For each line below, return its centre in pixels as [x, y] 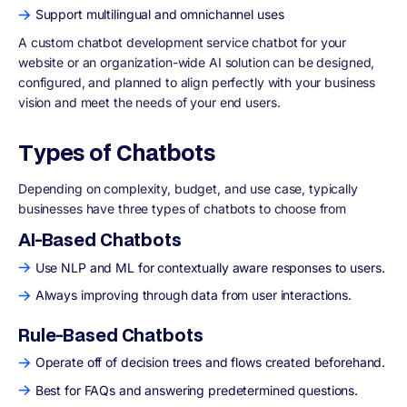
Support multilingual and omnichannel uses [159, 15]
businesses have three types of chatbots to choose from [183, 208]
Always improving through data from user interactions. [193, 295]
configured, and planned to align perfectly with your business [197, 82]
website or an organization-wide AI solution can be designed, [197, 62]
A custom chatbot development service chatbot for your [183, 42]
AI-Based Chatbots [100, 240]
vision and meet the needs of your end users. [151, 102]
